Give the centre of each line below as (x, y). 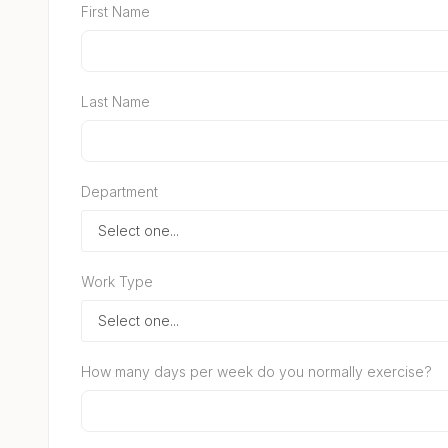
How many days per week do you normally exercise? (256, 371)
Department (119, 191)
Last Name (115, 101)
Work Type (117, 281)
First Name (115, 11)
